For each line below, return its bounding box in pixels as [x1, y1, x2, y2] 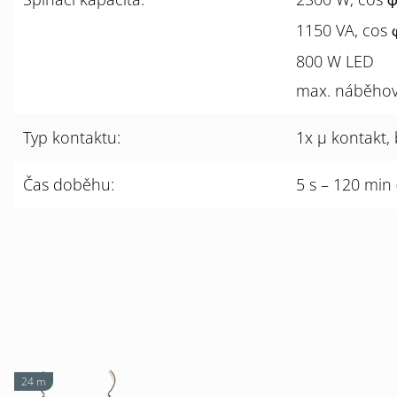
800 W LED [296, 51, 374, 72]
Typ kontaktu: [23, 127, 121, 148]
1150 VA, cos [296, 19, 392, 41]
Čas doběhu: [23, 174, 114, 195]
